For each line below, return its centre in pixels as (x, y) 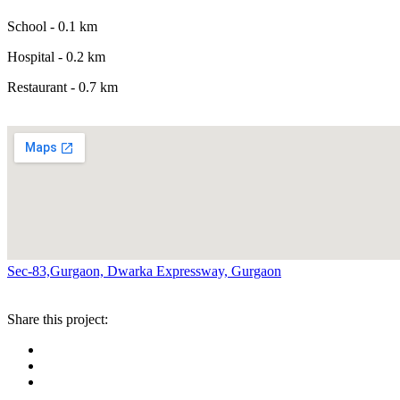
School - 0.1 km (52, 27)
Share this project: (58, 320)
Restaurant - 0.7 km (62, 87)
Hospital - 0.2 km (56, 57)
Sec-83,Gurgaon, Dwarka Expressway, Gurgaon (144, 271)
